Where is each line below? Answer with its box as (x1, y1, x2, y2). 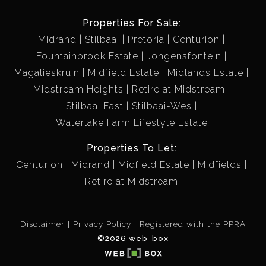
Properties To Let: (86, 142, 177, 154)
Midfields (198, 159, 242, 170)
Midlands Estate (167, 66, 243, 78)
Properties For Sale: (82, 17, 181, 28)
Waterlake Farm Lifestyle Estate (55, 116, 208, 128)
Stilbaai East (66, 100, 123, 112)
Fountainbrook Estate (36, 50, 138, 62)
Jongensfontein (147, 50, 221, 62)
